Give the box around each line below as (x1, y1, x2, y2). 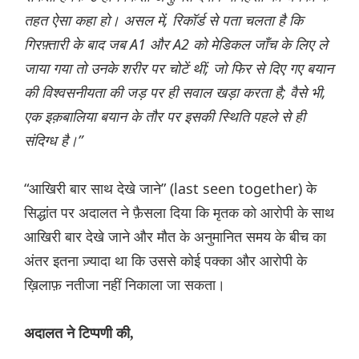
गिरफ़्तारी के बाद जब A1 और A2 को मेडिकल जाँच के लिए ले (24, 34, 328, 54)
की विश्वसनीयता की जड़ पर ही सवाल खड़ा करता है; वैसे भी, (24, 83, 326, 103)
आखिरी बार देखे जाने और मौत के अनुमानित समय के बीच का (24, 227, 326, 247)
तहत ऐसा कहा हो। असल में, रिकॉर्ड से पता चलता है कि (24, 10, 303, 30)
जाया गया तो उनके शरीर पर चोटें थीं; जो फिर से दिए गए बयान (24, 58, 333, 79)
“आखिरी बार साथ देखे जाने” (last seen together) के (24, 179, 317, 199)
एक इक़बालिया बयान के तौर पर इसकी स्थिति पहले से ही (24, 107, 305, 127)
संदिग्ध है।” (24, 131, 83, 151)
